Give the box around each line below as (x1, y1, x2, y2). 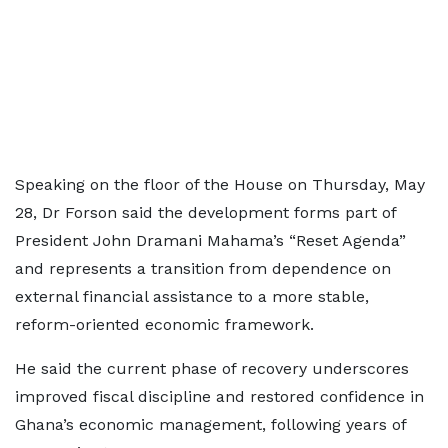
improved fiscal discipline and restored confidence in (15, 387, 424, 406)
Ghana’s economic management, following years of (15, 415, 406, 434)
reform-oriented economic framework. (15, 315, 314, 334)
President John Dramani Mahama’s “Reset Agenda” (15, 231, 406, 250)
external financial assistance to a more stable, (15, 287, 369, 306)
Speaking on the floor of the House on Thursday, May (15, 175, 425, 194)
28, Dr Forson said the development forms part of (15, 203, 396, 222)
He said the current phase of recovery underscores (15, 359, 409, 378)
